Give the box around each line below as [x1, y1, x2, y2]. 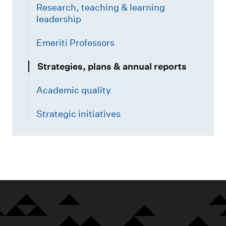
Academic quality [36, 85, 111, 95]
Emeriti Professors [36, 37, 115, 48]
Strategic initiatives [36, 108, 121, 119]
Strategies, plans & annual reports [37, 61, 187, 72]
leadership [36, 14, 81, 24]
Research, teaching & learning [36, 2, 165, 13]
